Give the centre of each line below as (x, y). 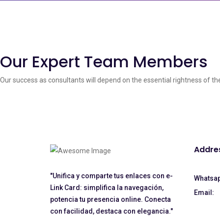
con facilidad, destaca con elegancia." (111, 211)
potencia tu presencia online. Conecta (110, 200)
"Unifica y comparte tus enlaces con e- (111, 176)
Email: (204, 193)
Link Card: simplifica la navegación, (107, 188)
